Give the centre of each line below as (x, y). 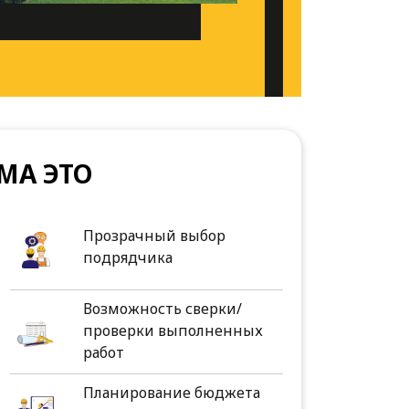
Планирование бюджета (172, 393)
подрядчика (128, 258)
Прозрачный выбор (155, 236)
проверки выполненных (173, 331)
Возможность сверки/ (163, 309)
